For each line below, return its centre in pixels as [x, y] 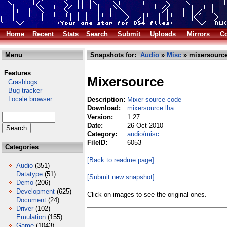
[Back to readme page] [121, 160]
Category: [103, 134]
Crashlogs [20, 82]
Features [17, 73]
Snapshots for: [114, 55]
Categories [21, 147]
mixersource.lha [150, 108]
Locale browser [27, 99]
